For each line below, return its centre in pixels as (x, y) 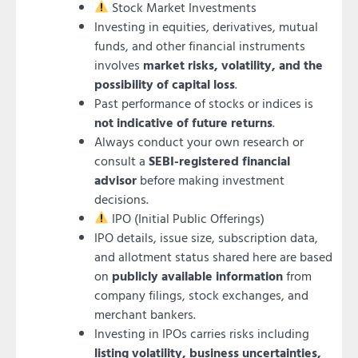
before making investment (211, 179)
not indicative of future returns (183, 122)
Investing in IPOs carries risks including (202, 333)
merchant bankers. (145, 314)
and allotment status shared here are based (213, 256)
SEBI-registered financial (219, 160)
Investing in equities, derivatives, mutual (206, 26)
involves (119, 64)
